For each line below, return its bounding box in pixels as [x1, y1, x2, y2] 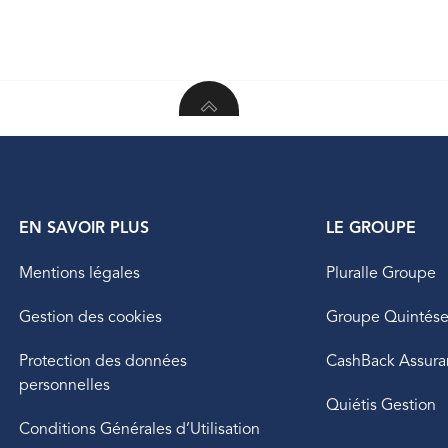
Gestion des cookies [18, 307, 162, 327]
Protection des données [18, 351, 187, 371]
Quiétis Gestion [326, 395, 437, 415]
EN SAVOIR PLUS [18, 218, 149, 238]
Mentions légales [18, 263, 140, 283]
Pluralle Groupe [326, 263, 437, 283]
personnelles [18, 375, 110, 395]
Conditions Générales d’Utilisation [18, 419, 260, 439]
